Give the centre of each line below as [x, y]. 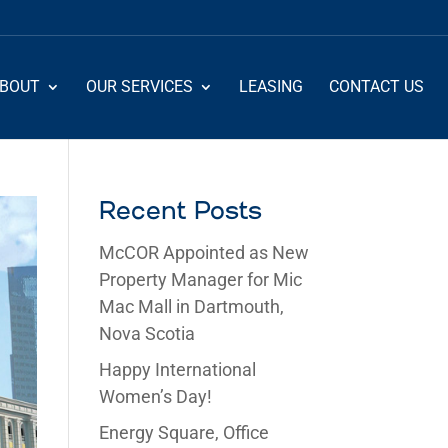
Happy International [177, 369]
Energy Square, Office [183, 432]
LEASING [271, 86]
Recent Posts [180, 212]
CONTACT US [376, 86]
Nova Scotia [146, 333]
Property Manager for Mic [200, 279]
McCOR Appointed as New [203, 252]
